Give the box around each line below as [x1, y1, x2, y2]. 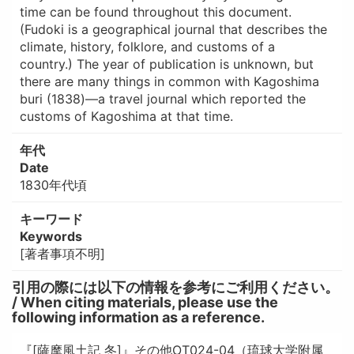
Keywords [19, 228, 82, 244]
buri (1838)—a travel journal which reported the [19, 90, 306, 107]
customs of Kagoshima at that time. [19, 107, 233, 124]
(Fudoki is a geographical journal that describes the [19, 21, 327, 37]
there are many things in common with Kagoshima [19, 73, 319, 89]
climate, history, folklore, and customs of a [19, 38, 275, 55]
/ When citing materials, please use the [11, 293, 278, 311]
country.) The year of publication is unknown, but [19, 55, 314, 72]
